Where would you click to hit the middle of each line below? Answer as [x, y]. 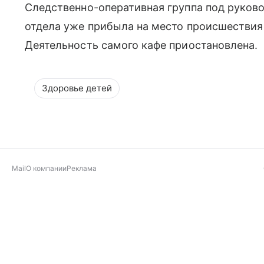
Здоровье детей [77, 88]
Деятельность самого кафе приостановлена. [141, 45]
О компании [46, 168]
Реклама [82, 168]
